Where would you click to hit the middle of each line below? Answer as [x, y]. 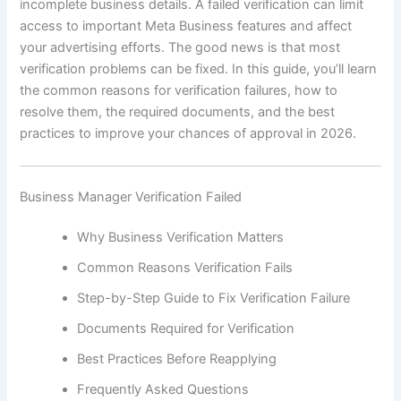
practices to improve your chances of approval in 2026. [188, 134]
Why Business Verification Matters [181, 238]
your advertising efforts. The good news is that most [180, 48]
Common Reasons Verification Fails [185, 268]
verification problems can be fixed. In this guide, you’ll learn [199, 69]
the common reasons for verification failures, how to [179, 91]
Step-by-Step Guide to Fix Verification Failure [214, 299]
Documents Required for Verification [186, 329]
